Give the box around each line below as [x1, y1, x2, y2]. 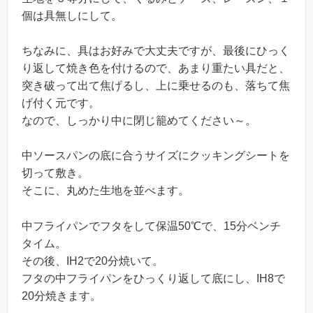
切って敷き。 [22, 167, 89, 180]
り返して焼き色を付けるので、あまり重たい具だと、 [22, 61, 290, 74]
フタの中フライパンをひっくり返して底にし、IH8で [22, 272, 285, 285]
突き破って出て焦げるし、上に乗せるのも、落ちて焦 [22, 79, 290, 92]
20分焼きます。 [22, 290, 101, 303]
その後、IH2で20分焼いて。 [22, 255, 163, 268]
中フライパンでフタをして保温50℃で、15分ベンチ [22, 220, 281, 233]
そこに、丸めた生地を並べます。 [22, 184, 189, 197]
